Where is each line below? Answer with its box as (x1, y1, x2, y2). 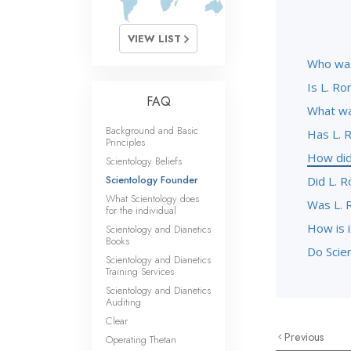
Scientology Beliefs (106, 154, 182, 168)
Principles (106, 135, 145, 150)
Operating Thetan (106, 332, 176, 347)
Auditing (106, 295, 141, 309)
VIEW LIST (128, 31, 184, 46)
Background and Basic (106, 123, 198, 138)
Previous (284, 329, 325, 345)
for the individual (106, 203, 176, 218)
